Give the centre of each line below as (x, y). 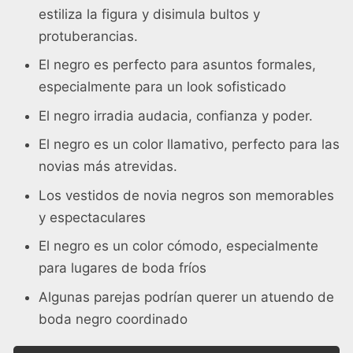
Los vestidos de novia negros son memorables (186, 195)
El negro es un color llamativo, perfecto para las (189, 145)
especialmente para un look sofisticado (162, 87)
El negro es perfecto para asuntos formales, (177, 65)
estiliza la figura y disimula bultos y (149, 14)
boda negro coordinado (113, 319)
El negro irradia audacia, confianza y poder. (176, 115)
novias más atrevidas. (108, 167)
